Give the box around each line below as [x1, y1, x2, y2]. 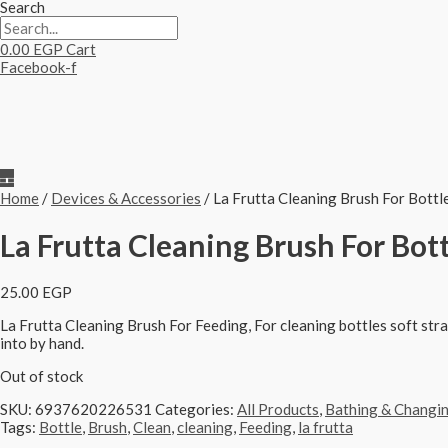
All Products [237, 399, 319, 418]
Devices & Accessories [51, 188, 201, 207]
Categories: [155, 399, 237, 418]
